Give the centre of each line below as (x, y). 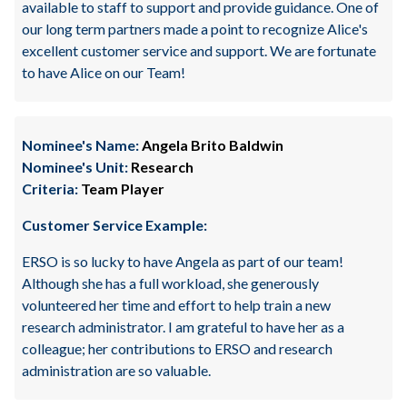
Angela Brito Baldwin (211, 145)
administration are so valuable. (116, 370)
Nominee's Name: (80, 145)
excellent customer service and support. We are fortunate (199, 50)
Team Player (121, 189)
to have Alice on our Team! (104, 72)
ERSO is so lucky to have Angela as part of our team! (183, 261)
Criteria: (50, 189)
